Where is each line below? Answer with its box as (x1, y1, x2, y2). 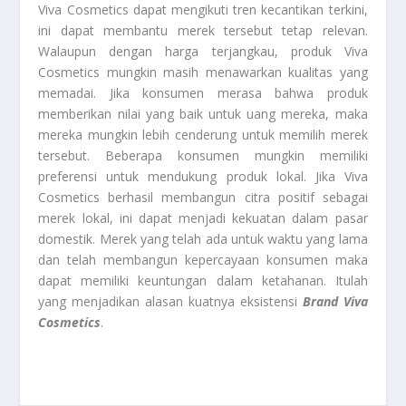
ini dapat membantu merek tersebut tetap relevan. (38, 22, 368, 40)
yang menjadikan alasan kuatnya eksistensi (38, 293, 303, 311)
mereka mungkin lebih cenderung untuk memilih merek (38, 126, 368, 144)
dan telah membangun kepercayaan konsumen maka (38, 251, 368, 269)
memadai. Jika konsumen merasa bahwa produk (38, 84, 368, 102)
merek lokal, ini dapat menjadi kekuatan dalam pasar (38, 209, 368, 227)
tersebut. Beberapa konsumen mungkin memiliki (38, 147, 368, 165)
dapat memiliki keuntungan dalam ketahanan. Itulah (38, 272, 368, 290)
